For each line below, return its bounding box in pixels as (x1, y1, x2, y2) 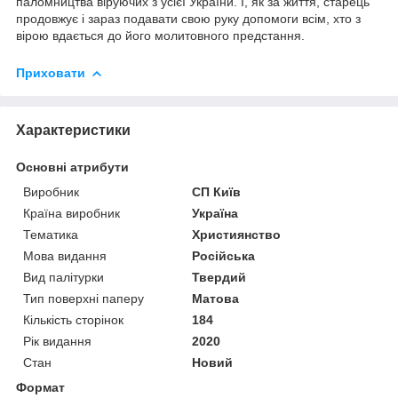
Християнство (192, 227, 282, 242)
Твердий (192, 269, 247, 284)
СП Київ (192, 184, 242, 199)
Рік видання (23, 333, 92, 348)
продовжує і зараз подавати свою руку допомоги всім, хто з (16, 11, 361, 26)
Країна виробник (23, 205, 120, 220)
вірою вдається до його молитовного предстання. (16, 28, 305, 43)
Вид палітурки (23, 269, 104, 284)
